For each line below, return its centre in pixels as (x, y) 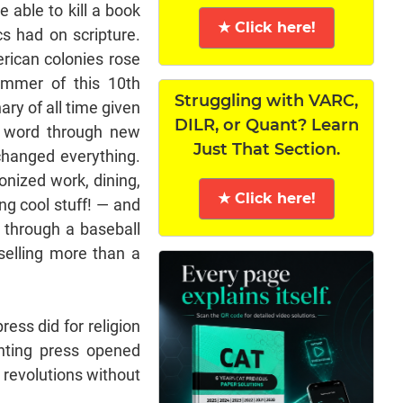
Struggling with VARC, (267, 100)
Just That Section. (266, 149)
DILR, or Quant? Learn (266, 125)
